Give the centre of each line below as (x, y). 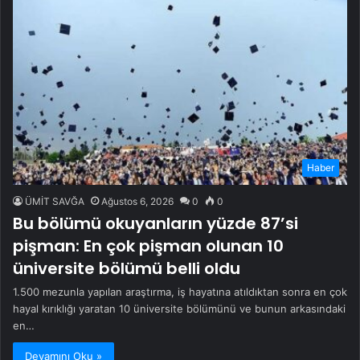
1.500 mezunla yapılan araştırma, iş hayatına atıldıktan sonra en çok (180, 291)
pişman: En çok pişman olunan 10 (148, 245)
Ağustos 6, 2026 (137, 201)
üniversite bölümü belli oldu (127, 268)
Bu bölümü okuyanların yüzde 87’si (155, 223)
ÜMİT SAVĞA (55, 201)
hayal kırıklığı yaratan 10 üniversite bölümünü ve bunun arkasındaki (179, 308)
